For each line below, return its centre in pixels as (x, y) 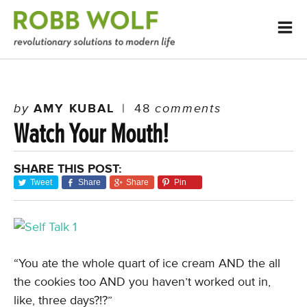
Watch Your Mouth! (91, 134)
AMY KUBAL (74, 108)
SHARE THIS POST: (68, 169)
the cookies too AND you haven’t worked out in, (142, 282)
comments (186, 108)
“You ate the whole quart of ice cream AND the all (147, 263)
